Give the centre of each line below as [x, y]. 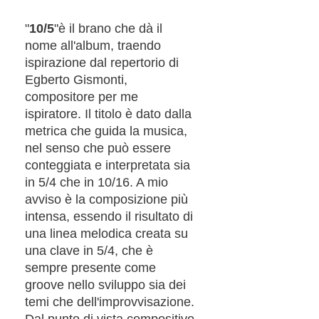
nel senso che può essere [98, 148]
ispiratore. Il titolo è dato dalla [108, 114]
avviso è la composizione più [106, 199]
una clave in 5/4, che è [89, 250]
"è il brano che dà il [108, 28]
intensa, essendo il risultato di [109, 216]
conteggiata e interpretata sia [108, 165]
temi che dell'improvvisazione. [110, 302]
